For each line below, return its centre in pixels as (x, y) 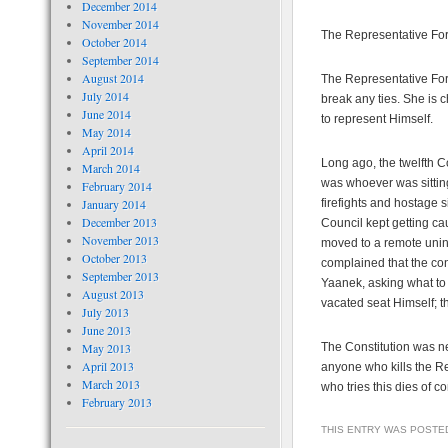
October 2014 (114, 42)
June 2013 (106, 330)
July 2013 (105, 312)
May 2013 (106, 348)
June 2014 (106, 114)
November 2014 (120, 24)
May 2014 (106, 132)
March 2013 (110, 384)
